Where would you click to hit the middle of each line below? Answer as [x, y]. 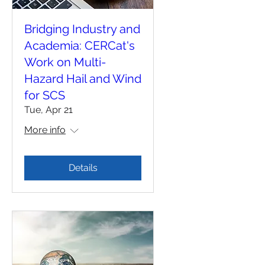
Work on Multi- [65, 62]
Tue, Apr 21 [49, 110]
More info [45, 130]
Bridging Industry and [82, 29]
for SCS [45, 96]
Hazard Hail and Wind [83, 79]
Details [83, 168]
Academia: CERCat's [80, 46]
